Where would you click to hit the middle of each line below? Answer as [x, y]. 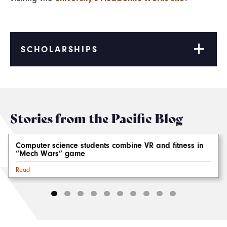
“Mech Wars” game [52, 153]
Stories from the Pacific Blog [97, 117]
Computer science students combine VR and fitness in [109, 145]
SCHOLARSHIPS [60, 49]
